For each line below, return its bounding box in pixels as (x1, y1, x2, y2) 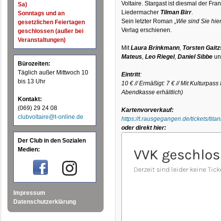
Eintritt (121, 71, 141, 78)
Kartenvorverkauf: (121, 107, 174, 113)
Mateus (121, 53, 143, 60)
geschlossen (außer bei (18, 28, 84, 35)
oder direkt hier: (121, 124, 167, 131)
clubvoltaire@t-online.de (18, 113, 84, 121)
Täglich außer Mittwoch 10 (18, 69, 89, 76)
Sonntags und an (18, 10, 65, 17)
